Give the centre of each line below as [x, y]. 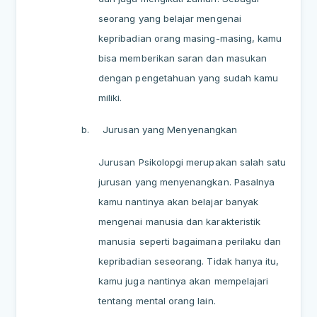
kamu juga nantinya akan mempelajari [184, 281]
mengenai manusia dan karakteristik [180, 222]
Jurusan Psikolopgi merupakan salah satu [192, 162]
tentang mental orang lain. [157, 301]
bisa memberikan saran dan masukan [183, 58]
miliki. [110, 97]
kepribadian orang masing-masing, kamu [190, 38]
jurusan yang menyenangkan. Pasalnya [187, 182]
